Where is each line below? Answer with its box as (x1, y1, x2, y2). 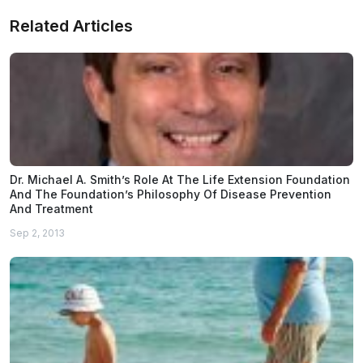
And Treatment (10, 202, 93, 216)
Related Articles (10, 16, 133, 36)
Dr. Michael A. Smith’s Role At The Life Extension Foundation (10, 173, 350, 187)
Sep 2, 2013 (10, 227, 65, 240)
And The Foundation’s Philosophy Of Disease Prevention (10, 187, 331, 202)
